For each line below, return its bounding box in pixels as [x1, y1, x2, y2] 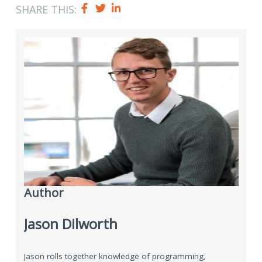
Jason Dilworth [23, 214, 118, 233]
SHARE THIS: [16, 2, 77, 16]
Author [23, 184, 64, 201]
